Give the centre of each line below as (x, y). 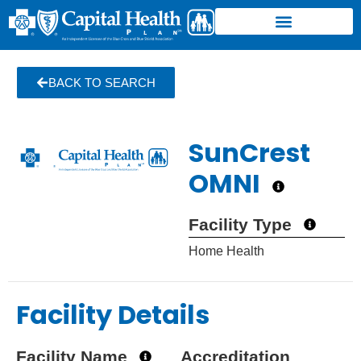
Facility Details (113, 315)
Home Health (226, 251)
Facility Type (240, 225)
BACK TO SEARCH (102, 83)
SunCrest (249, 153)
